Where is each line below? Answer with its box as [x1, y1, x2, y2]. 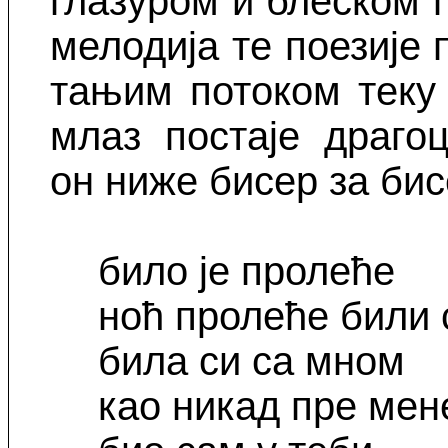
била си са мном [98, 339, 406, 384]
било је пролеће [98, 249, 396, 294]
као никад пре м [98, 384, 397, 429]
